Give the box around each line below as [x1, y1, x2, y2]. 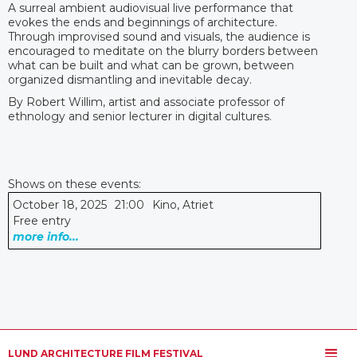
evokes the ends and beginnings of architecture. [8, 14, 277, 29]
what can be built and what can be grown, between [8, 57, 294, 73]
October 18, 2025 [13, 197, 107, 212]
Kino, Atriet [152, 197, 214, 212]
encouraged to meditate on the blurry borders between [8, 43, 318, 58]
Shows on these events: [8, 176, 141, 191]
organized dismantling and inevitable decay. [8, 72, 252, 87]
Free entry [13, 213, 71, 228]
